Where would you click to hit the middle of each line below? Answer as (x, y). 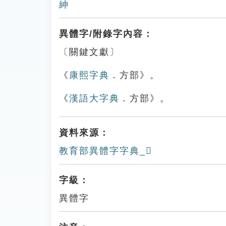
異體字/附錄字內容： (106, 34)
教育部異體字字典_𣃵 (106, 151)
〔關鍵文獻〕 (89, 52)
